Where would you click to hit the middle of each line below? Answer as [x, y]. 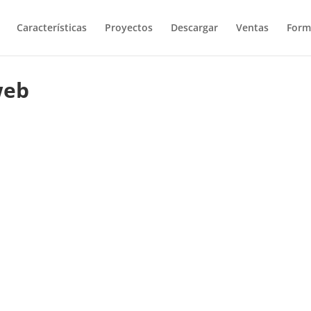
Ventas [252, 27]
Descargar [194, 27]
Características [51, 27]
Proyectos [128, 27]
